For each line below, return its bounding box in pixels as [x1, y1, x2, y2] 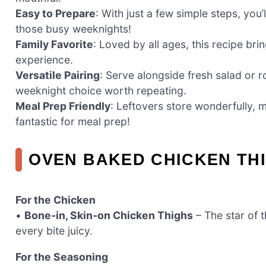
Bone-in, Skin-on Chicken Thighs [24, 209, 193, 222]
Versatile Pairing [15, 69, 100, 82]
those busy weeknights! [15, 23, 131, 36]
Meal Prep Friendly [15, 100, 110, 113]
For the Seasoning [15, 251, 108, 264]
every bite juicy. [15, 224, 93, 237]
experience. [15, 53, 73, 66]
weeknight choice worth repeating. [15, 84, 186, 97]
